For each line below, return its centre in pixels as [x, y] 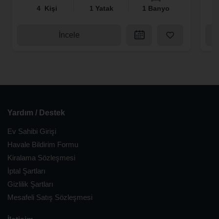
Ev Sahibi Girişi [32, 131]
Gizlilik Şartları [30, 184]
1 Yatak [101, 8]
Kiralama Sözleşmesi [41, 158]
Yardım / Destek [36, 113]
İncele [69, 35]
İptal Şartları [26, 171]
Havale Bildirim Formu [43, 144]
